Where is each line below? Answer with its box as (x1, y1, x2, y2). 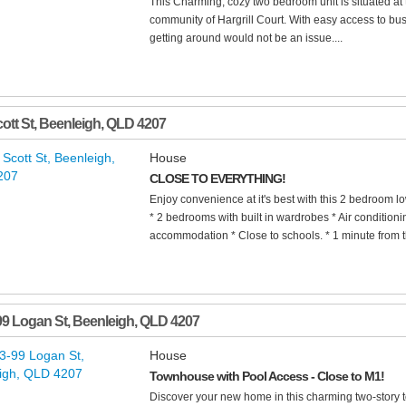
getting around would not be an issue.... (150, 32, 343, 45)
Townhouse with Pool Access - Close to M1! (150, 369, 384, 384)
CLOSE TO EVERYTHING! (150, 171, 285, 187)
